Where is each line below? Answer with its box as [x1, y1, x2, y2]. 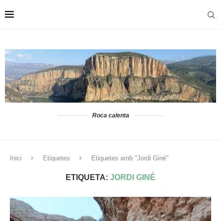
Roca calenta [92, 112, 129, 119]
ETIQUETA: [66, 173, 110, 182]
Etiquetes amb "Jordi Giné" [91, 154, 169, 162]
